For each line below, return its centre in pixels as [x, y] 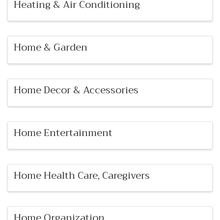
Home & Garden [51, 48]
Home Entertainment [63, 133]
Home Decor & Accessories [76, 90]
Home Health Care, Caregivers [82, 175]
